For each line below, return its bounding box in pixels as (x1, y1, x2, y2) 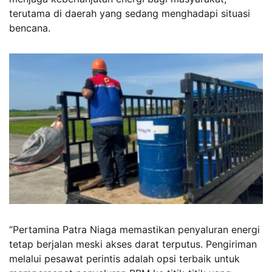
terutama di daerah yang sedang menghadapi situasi (9, 7, 250, 19)
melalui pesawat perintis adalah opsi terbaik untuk (9, 252, 240, 265)
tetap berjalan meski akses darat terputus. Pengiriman (9, 237, 257, 250)
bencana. (9, 21, 50, 34)
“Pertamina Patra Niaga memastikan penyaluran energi (9, 223, 260, 236)
